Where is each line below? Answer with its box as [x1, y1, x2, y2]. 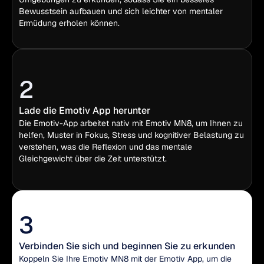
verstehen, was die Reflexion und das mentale [19, 141, 192, 152]
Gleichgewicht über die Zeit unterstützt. [19, 153, 167, 164]
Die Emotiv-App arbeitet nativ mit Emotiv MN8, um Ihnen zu [19, 118, 243, 128]
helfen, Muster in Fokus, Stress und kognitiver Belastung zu [19, 130, 244, 140]
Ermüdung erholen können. [19, 18, 120, 28]
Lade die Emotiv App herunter [19, 104, 150, 117]
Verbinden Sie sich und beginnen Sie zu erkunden [19, 240, 235, 252]
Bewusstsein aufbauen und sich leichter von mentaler [19, 6, 223, 16]
